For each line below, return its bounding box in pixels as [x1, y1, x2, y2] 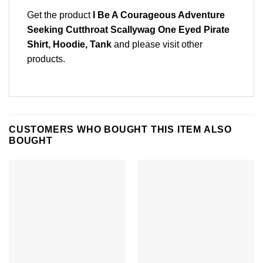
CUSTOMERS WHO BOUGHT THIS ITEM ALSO [9, 124, 232, 134]
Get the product [27, 9, 93, 20]
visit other [163, 39, 203, 49]
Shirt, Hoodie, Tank [27, 39, 112, 49]
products [27, 53, 63, 64]
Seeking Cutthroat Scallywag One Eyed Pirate [27, 24, 230, 35]
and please [112, 39, 163, 49]
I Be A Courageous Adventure [93, 9, 225, 20]
